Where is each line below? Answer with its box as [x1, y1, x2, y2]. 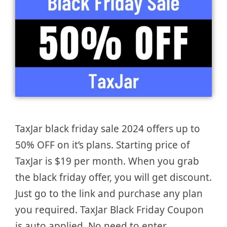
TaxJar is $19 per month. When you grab [15, 155, 199, 168]
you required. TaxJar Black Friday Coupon [15, 203, 204, 217]
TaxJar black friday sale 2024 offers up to [15, 122, 200, 136]
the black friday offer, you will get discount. [15, 171, 212, 184]
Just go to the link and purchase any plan [15, 187, 203, 201]
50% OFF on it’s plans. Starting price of [15, 138, 190, 152]
